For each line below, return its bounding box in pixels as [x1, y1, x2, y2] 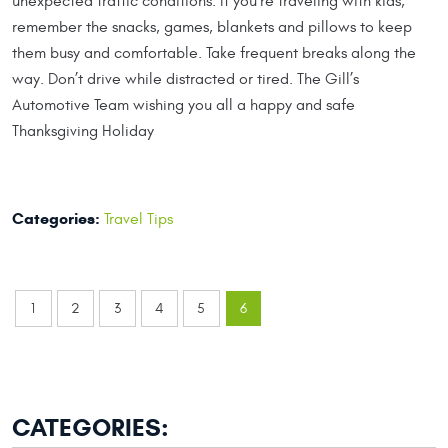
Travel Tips [103, 210, 173, 229]
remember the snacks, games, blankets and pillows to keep [12, 18, 412, 37]
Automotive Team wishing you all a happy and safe [12, 96, 355, 115]
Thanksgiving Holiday [12, 122, 154, 141]
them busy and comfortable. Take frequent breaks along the [12, 44, 416, 63]
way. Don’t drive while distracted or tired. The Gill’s [12, 70, 359, 89]
